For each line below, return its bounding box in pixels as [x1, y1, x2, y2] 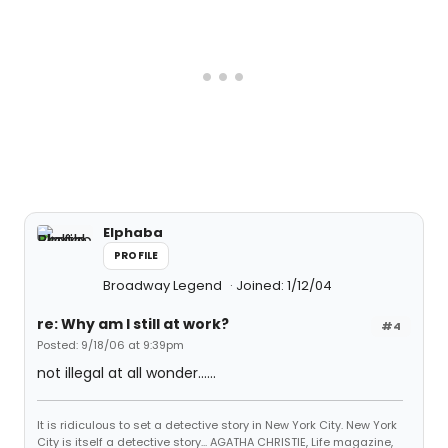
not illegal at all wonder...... [37, 363, 216, 383]
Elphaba [103, 223, 163, 242]
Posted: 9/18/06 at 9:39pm [37, 337, 184, 353]
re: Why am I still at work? [37, 314, 229, 334]
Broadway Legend [103, 276, 225, 295]
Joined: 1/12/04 [236, 276, 332, 295]
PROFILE [114, 248, 159, 263]
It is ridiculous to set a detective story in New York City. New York [37, 417, 397, 433]
